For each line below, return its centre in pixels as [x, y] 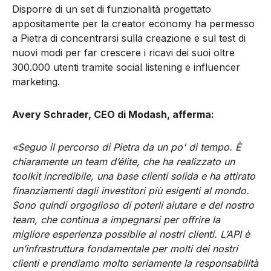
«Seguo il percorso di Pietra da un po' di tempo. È [127, 147]
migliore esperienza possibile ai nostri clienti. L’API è [131, 234]
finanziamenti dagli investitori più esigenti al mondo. [131, 191]
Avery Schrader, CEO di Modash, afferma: [113, 115]
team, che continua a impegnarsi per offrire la [116, 220]
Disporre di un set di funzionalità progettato [112, 9]
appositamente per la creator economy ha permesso [133, 24]
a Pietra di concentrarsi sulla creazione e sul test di [129, 38]
